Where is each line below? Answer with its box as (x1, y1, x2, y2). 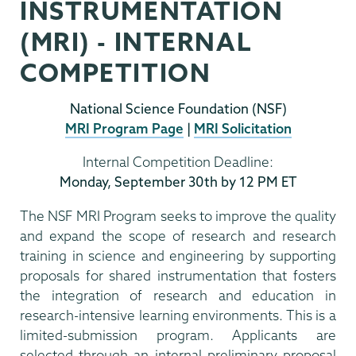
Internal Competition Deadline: (83, 153, 273, 171)
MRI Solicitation (193, 119, 292, 137)
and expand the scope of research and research (20, 226, 336, 244)
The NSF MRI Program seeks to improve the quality (20, 207, 336, 224)
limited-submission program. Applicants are (20, 326, 336, 343)
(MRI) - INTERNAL (20, 25, 252, 58)
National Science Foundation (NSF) (69, 99, 287, 117)
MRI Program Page (64, 119, 184, 137)
